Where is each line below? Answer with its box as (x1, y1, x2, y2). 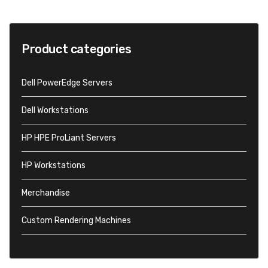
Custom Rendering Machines (22, 215, 131, 226)
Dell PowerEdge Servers (22, 77, 112, 88)
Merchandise (22, 187, 70, 198)
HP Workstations (22, 160, 86, 170)
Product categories (22, 41, 132, 56)
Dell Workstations (22, 105, 89, 115)
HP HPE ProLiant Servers (22, 132, 116, 143)
